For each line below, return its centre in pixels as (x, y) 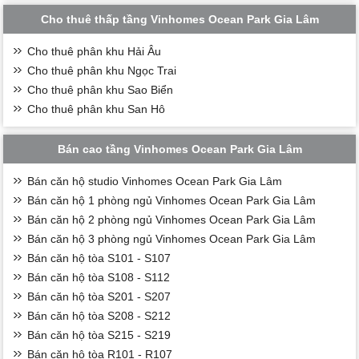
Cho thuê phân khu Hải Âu (95, 51)
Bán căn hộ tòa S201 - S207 (99, 296)
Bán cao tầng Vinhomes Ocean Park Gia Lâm (179, 149)
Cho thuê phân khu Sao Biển (101, 89)
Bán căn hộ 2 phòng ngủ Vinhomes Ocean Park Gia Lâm (172, 219)
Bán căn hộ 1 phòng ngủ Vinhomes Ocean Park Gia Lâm (172, 200)
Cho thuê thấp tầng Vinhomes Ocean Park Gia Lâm (179, 19)
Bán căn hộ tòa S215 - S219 (99, 335)
